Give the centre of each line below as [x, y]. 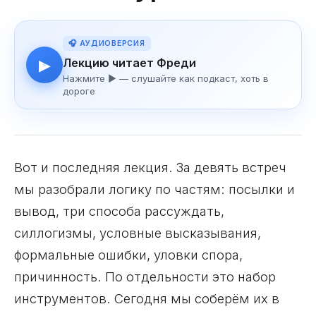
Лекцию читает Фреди [129, 63]
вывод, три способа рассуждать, [119, 211]
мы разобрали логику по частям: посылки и [154, 189]
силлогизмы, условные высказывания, [138, 233]
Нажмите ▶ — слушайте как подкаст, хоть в [166, 78]
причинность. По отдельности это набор [145, 276]
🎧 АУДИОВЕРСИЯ [107, 43]
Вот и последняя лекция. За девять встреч [150, 167]
